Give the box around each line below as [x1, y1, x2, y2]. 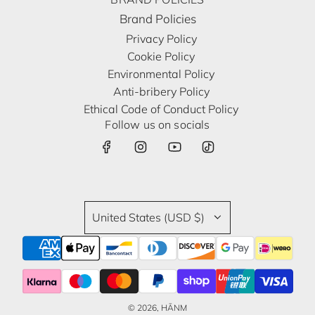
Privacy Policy [125, 31, 197, 46]
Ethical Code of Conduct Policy [84, 101, 238, 116]
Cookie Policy [127, 49, 195, 63]
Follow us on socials [105, 117, 210, 131]
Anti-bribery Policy [112, 84, 210, 98]
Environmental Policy [108, 66, 214, 81]
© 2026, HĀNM [128, 302, 187, 313]
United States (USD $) [92, 210, 205, 224]
